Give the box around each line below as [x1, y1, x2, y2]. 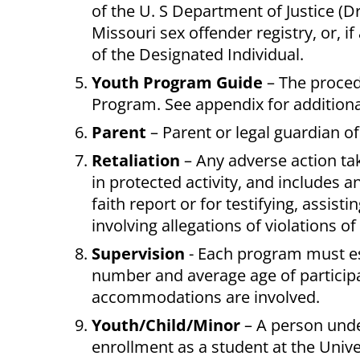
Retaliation [92, 149, 180, 172]
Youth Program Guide [92, 72, 263, 94]
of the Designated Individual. [92, 43, 304, 66]
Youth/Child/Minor [92, 314, 240, 337]
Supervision [92, 243, 185, 265]
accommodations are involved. [92, 286, 320, 309]
